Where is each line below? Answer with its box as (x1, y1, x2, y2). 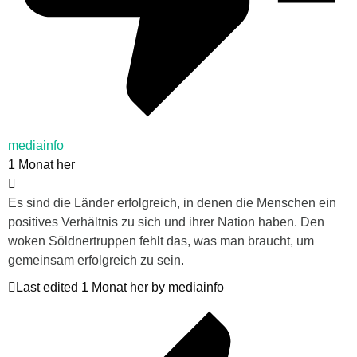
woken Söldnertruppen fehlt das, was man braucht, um (8, 234, 314, 249)
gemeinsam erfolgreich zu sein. (8, 253, 184, 268)
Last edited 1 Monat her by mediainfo (16, 280, 224, 295)
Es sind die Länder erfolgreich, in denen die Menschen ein (8, 196, 336, 210)
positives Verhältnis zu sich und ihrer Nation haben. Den (8, 215, 324, 229)
